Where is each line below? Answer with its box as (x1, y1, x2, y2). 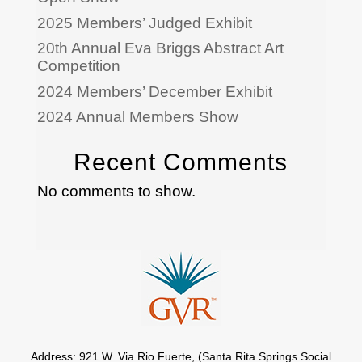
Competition (36, 57, 120, 75)
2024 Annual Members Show (36, 108, 238, 126)
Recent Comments (74, 149, 288, 176)
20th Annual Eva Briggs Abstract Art (36, 40, 284, 57)
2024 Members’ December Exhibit (36, 82, 272, 100)
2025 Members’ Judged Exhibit (36, 14, 252, 32)
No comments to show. (36, 183, 196, 200)
